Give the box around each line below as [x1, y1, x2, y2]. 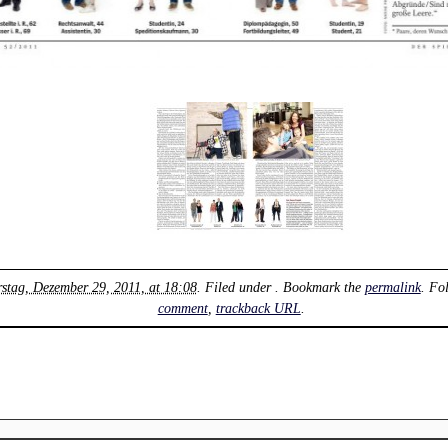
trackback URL [215, 299, 301, 316]
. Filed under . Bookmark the [196, 278, 365, 295]
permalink [364, 278, 421, 295]
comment [157, 299, 208, 316]
